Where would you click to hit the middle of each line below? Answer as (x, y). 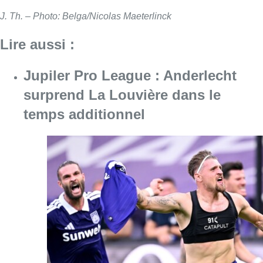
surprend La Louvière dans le (122, 95)
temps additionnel (84, 114)
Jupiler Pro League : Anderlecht (130, 75)
